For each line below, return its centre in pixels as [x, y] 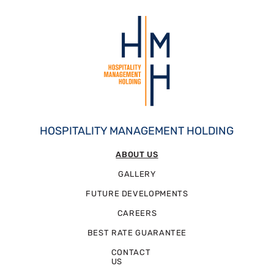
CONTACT [131, 252]
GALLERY [137, 174]
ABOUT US [137, 154]
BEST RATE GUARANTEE [137, 232]
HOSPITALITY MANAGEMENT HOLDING [137, 131]
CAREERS [137, 213]
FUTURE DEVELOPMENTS [137, 193]
